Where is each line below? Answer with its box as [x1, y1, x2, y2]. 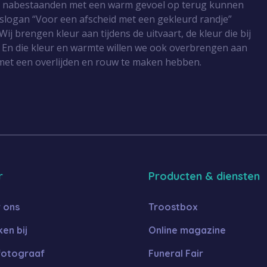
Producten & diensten [148, 169, 260, 184]
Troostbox [148, 201, 198, 213]
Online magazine [148, 224, 226, 237]
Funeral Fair [148, 247, 203, 260]
